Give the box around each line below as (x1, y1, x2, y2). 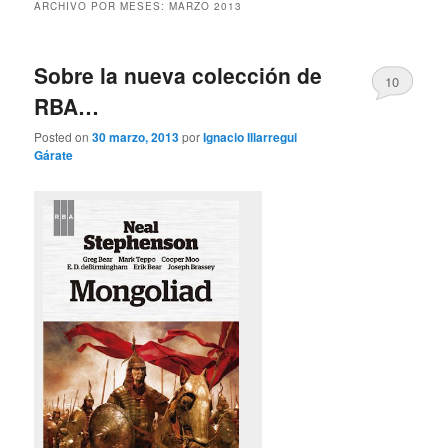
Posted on (34, 128, 93, 146)
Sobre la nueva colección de (34, 59, 323, 90)
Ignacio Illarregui (203, 128, 298, 147)
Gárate (34, 146, 74, 165)
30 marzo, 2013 (92, 128, 180, 147)
